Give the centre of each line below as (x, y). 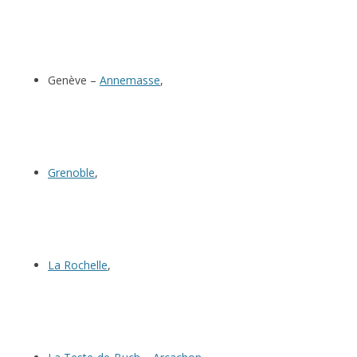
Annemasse (130, 80)
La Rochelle (78, 265)
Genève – (74, 80)
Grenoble (71, 173)
